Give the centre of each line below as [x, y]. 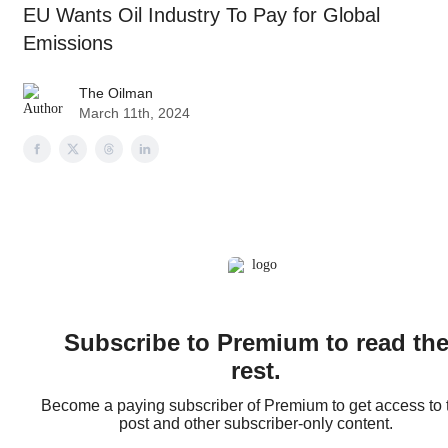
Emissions [68, 43]
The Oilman [116, 92]
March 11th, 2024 [134, 112]
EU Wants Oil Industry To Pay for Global [201, 15]
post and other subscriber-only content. [256, 423]
